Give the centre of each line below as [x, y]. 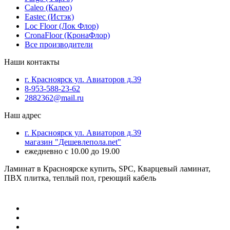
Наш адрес [23, 115]
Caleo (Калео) [48, 7]
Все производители [59, 44]
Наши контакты [32, 62]
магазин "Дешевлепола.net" [73, 142]
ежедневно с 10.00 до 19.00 [72, 151]
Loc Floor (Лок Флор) [62, 26]
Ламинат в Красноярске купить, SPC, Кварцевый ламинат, [107, 168]
